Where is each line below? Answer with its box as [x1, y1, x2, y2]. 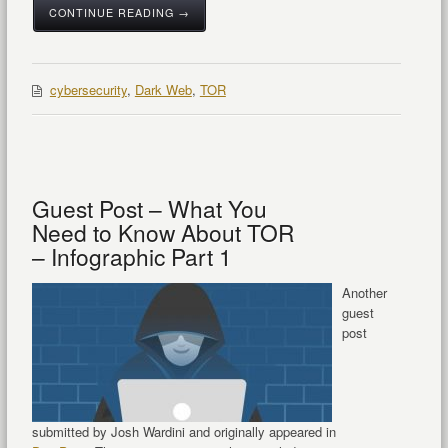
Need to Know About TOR [31, 216, 294, 249]
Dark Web [134, 80, 192, 100]
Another [341, 283, 387, 303]
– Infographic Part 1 [31, 240, 232, 273]
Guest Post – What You [31, 192, 267, 225]
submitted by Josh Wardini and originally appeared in [31, 422, 336, 442]
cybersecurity [49, 80, 127, 100]
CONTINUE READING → [48, 5, 190, 21]
